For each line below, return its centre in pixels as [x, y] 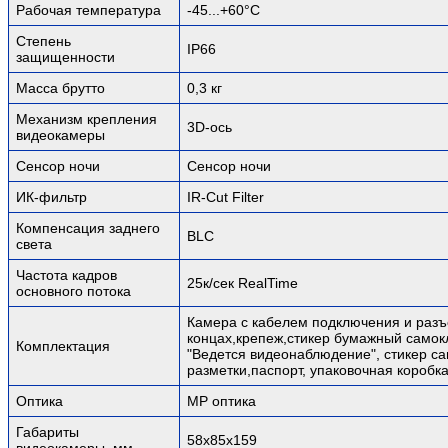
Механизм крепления [86, 118]
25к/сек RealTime [242, 282]
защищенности [65, 56]
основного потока [73, 290]
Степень [43, 40]
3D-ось [209, 126]
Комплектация [63, 345]
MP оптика [221, 400]
